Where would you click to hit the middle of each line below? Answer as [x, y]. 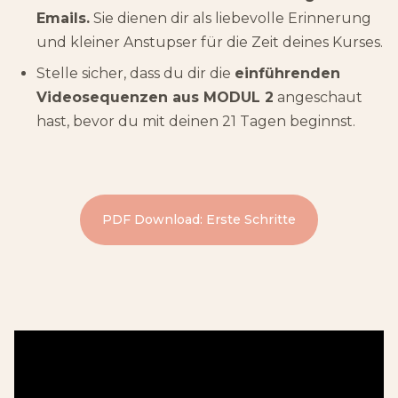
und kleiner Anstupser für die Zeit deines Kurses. [210, 42]
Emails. [63, 18]
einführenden [287, 73]
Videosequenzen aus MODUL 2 [155, 97]
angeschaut [318, 97]
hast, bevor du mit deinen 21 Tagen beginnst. [196, 121]
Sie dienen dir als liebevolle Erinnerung [231, 18]
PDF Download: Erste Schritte [199, 219]
